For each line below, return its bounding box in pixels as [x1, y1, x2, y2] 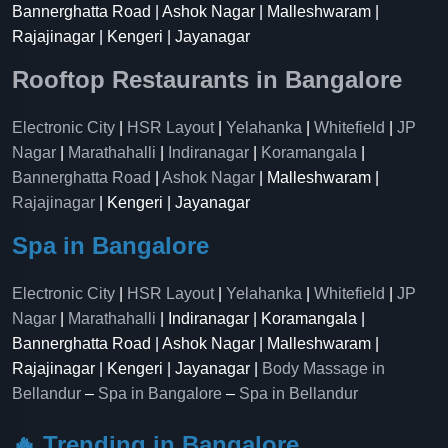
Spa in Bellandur [239, 385, 358, 402]
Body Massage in [262, 360, 385, 377]
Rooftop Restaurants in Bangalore [12, 66, 402, 93]
